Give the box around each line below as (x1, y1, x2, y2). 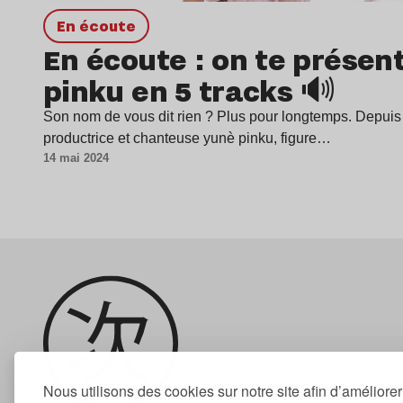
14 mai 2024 (43, 151, 109, 165)
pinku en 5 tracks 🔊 (43, 70, 336, 111)
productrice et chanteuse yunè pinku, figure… (43, 130, 331, 146)
